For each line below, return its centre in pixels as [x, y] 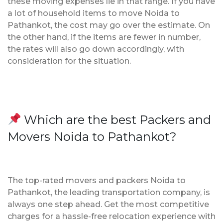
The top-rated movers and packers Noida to [97, 180]
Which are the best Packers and [116, 119]
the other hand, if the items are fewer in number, [104, 37]
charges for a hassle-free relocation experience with [111, 216]
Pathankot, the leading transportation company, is [109, 192]
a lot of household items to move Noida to [94, 13]
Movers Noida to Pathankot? [92, 136]
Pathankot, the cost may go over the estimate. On [109, 25]
